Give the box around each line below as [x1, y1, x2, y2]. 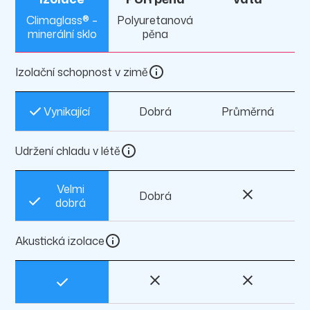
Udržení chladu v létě [15, 143, 121, 159]
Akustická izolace [15, 233, 105, 249]
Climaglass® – [26, 12, 98, 28]
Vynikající [44, 104, 91, 120]
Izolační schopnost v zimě [15, 64, 149, 80]
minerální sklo [27, 26, 97, 42]
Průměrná [221, 104, 275, 120]
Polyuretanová [117, 12, 193, 28]
